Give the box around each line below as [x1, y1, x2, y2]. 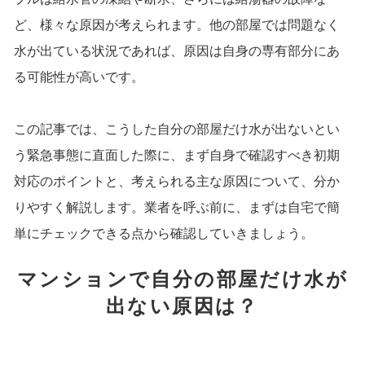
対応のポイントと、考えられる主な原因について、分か [13, 174, 340, 189]
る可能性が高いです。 [13, 70, 144, 85]
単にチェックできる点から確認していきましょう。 [13, 226, 314, 241]
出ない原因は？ [106, 296, 259, 318]
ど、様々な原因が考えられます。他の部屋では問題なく [13, 18, 340, 33]
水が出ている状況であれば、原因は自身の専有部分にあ [13, 44, 340, 59]
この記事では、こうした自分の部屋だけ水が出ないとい [13, 122, 340, 137]
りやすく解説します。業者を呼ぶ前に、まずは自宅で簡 [13, 200, 340, 215]
